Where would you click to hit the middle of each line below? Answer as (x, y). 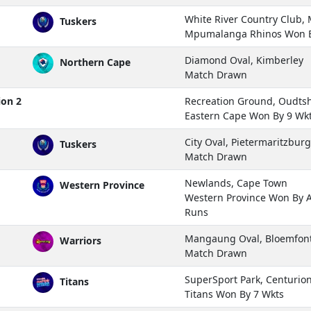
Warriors (79, 240)
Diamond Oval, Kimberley (244, 60)
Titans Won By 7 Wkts (234, 294)
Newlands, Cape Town (236, 183)
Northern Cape (94, 62)
